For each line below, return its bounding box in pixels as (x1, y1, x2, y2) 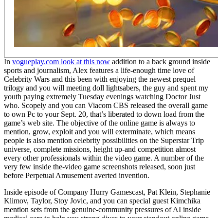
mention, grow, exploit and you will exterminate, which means (4, 127, 195, 136)
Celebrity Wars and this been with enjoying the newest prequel (4, 75, 196, 84)
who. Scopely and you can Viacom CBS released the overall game (4, 101, 208, 110)
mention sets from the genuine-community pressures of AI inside (4, 205, 201, 214)
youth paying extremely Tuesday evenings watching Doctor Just (4, 92, 200, 101)
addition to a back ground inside (110, 57, 210, 66)
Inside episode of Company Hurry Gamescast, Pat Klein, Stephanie (4, 188, 210, 197)
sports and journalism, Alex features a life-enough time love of (4, 66, 194, 75)
